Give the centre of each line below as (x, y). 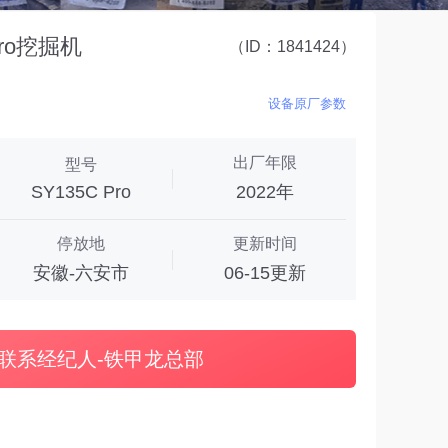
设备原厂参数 (307, 103)
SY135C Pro (81, 191)
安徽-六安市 (81, 273)
